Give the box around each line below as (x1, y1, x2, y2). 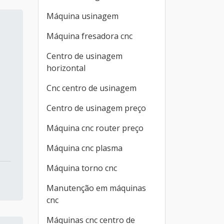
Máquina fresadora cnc (46, 30, 132, 41)
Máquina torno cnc (46, 162, 117, 173)
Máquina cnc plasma (46, 142, 122, 153)
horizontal (46, 62, 85, 73)
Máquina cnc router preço (46, 122, 143, 133)
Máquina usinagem (46, 10, 118, 21)
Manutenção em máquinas (46, 182, 146, 193)
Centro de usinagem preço (46, 102, 146, 113)
